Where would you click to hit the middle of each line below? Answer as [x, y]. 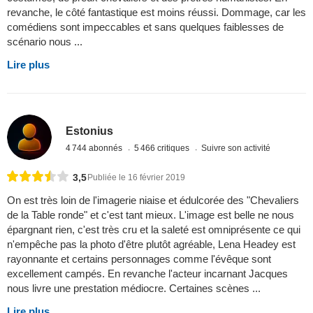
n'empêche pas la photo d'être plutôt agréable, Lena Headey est [151, 244]
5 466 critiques [163, 148]
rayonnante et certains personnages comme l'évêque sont [139, 259]
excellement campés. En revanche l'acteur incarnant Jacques [147, 273]
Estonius [90, 131]
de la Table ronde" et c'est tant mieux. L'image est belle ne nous [151, 214]
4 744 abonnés [95, 148]
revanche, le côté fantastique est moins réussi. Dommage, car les [156, 13]
